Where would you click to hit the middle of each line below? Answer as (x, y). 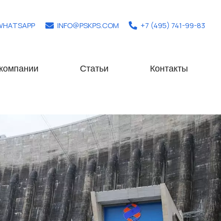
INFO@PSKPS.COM (88, 25)
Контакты (169, 69)
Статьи (94, 69)
